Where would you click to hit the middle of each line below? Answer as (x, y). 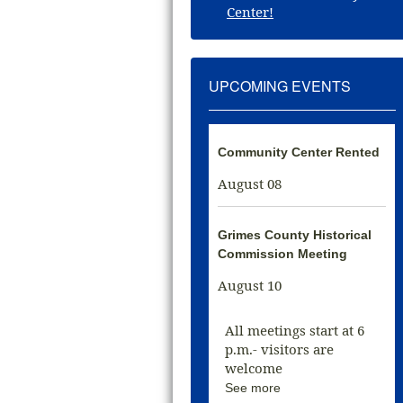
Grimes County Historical (295, 235)
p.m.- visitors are (280, 349)
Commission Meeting (283, 254)
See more (253, 388)
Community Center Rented (299, 152)
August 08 (250, 184)
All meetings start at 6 (295, 330)
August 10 (250, 285)
